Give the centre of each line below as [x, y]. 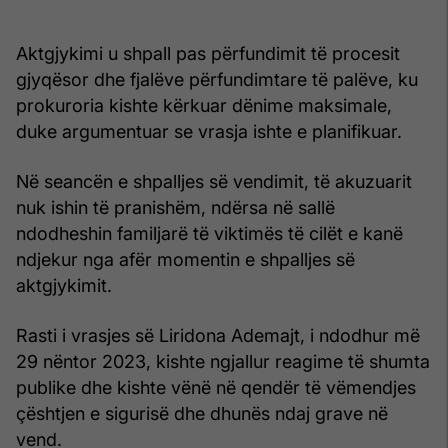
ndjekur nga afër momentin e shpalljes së [185, 259]
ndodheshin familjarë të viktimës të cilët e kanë [209, 233]
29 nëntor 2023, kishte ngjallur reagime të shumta [223, 361]
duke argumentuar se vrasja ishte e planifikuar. [209, 131]
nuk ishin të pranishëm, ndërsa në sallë [175, 207]
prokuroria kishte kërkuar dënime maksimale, [204, 105]
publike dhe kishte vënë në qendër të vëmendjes [216, 387]
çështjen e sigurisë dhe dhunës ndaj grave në [202, 413]
